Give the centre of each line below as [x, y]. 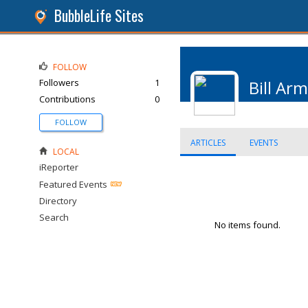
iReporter [59, 167]
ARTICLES [208, 143]
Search [54, 217]
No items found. [247, 225]
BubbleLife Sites [99, 15]
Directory [58, 201]
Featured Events [73, 184]
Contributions [67, 99]
